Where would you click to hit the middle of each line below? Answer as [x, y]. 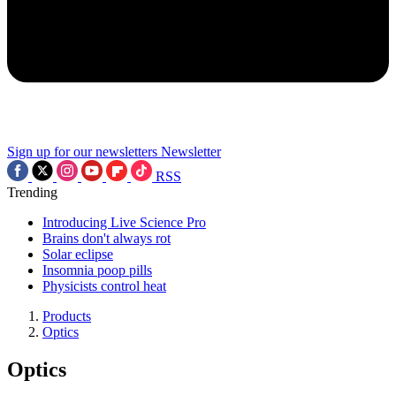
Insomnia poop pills [97, 270]
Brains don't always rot [107, 238]
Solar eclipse [78, 254]
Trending [32, 192]
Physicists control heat [104, 286]
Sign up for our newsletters [82, 152]
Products [67, 316]
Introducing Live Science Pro [124, 222]
